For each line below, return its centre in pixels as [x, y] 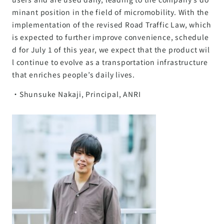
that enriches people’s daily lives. [74, 74]
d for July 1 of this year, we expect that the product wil [111, 49]
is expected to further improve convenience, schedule [110, 37]
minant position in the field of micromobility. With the [110, 12]
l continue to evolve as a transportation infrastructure [110, 62]
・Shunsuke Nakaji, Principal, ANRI [76, 94]
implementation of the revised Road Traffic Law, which [112, 24]
